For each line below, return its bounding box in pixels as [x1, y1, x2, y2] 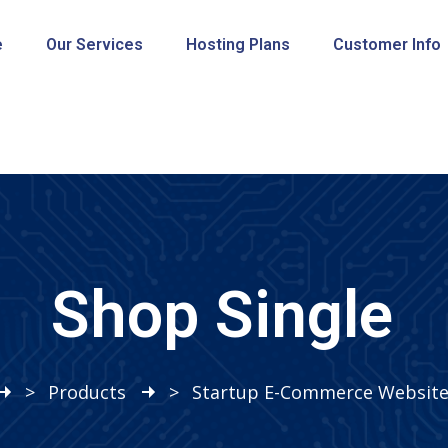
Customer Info [332, 35, 441, 54]
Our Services [45, 35, 143, 54]
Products [48, 380, 126, 404]
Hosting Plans [185, 35, 290, 54]
